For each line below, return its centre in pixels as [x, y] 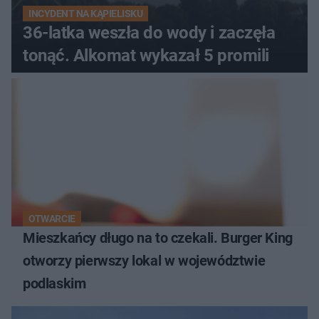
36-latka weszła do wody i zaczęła [149, 33]
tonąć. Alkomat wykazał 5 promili [146, 56]
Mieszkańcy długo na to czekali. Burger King [158, 238]
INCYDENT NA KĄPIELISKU [86, 14]
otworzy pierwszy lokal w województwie [144, 261]
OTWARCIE [52, 219]
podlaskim [54, 284]
